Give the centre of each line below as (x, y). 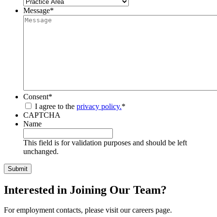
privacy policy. (99, 106)
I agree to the (56, 106)
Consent (36, 96)
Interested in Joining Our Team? (85, 190)
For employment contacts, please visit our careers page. (88, 210)
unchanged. (41, 151)
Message (37, 10)
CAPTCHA (42, 115)
